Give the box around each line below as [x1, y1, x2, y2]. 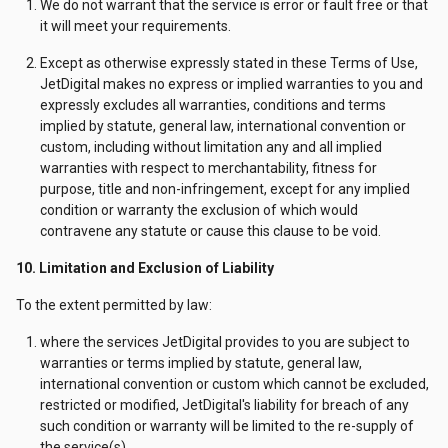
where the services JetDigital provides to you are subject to [40, 334, 410, 350]
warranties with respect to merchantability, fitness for [40, 160, 377, 176]
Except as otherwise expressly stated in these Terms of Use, [40, 55, 418, 71]
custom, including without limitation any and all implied [40, 139, 382, 155]
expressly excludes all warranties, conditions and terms [40, 97, 386, 113]
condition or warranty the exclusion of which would [40, 202, 358, 218]
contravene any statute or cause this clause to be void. [40, 223, 381, 239]
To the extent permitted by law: [16, 297, 212, 313]
